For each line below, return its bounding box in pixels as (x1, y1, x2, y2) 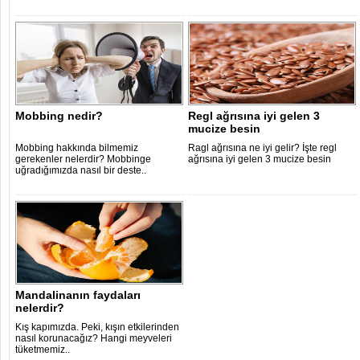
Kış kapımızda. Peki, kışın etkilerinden (15, 321, 179, 333)
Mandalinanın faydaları (15, 288, 141, 301)
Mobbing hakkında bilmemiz (15, 142, 138, 153)
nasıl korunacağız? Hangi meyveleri (15, 333, 172, 344)
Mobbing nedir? (15, 109, 103, 122)
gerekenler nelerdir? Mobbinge (15, 153, 151, 165)
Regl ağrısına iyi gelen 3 (188, 109, 320, 122)
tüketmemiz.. (15, 344, 70, 355)
